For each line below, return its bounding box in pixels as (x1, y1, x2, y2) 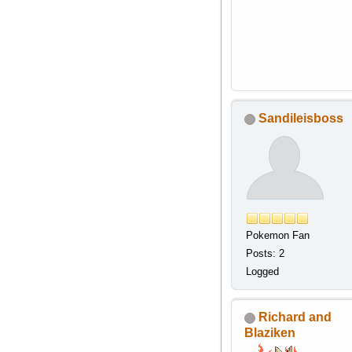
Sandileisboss (258, 112, 343, 126)
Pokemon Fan (245, 229, 310, 242)
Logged (245, 266, 279, 278)
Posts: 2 (245, 247, 284, 260)
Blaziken (244, 326, 295, 340)
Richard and (258, 310, 332, 324)
